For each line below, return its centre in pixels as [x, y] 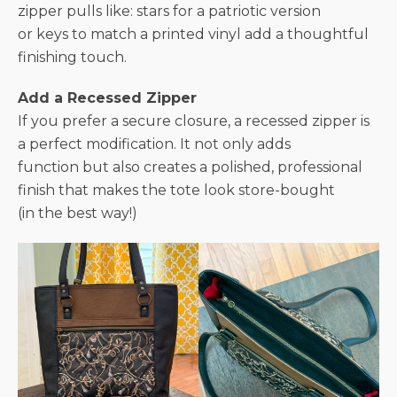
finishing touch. [72, 57]
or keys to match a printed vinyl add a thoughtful [193, 34]
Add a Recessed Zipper [107, 97]
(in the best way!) [78, 213]
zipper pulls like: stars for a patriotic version [169, 11]
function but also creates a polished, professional [190, 167]
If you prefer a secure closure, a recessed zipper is [194, 121]
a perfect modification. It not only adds [154, 144]
